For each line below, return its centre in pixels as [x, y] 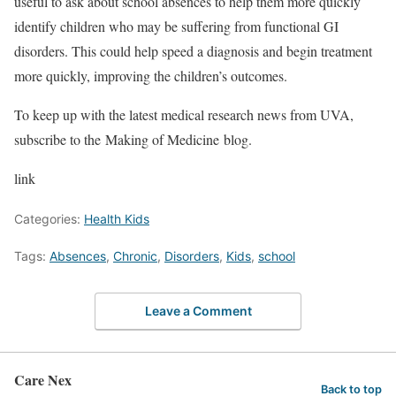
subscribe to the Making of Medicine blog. [133, 139]
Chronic [135, 255]
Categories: [49, 218]
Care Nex [43, 380]
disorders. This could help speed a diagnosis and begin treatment [193, 50]
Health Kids [117, 218]
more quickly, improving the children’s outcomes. [153, 75]
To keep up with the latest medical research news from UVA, [184, 114]
